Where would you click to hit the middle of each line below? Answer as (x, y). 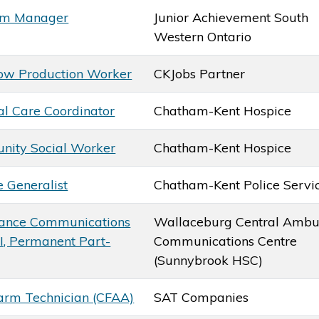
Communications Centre (226, 241)
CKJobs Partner (200, 73)
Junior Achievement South (231, 17)
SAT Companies (202, 297)
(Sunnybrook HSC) (209, 260)
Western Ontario (203, 36)
